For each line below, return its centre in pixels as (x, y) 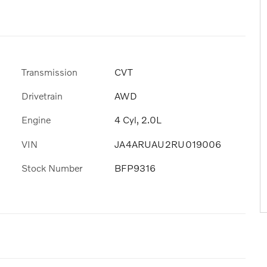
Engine (36, 120)
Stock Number (52, 167)
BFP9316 (135, 167)
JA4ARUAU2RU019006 (168, 144)
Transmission (49, 72)
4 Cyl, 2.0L (138, 120)
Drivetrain (42, 96)
